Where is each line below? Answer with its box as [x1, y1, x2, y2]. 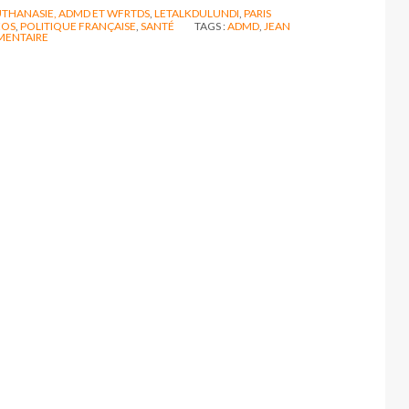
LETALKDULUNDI [154, 5, 239, 20]
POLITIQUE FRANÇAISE [20, 19, 136, 33]
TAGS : [194, 19, 227, 33]
